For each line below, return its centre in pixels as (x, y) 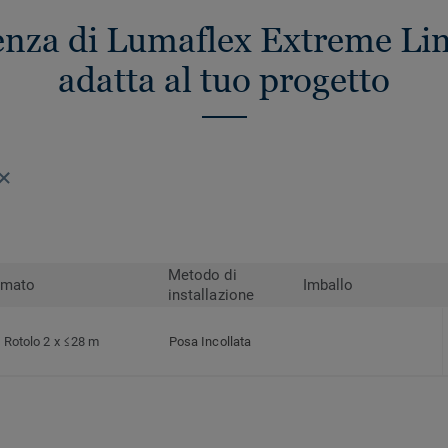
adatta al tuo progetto (224, 80)
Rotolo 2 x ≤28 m (52, 342)
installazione (211, 295)
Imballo (328, 285)
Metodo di (202, 275)
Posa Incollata (210, 342)
